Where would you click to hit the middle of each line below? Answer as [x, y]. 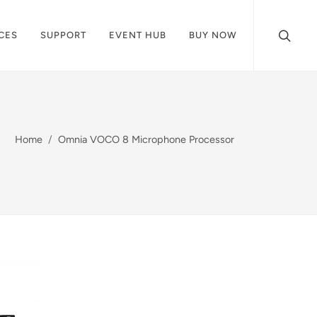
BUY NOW [213, 35]
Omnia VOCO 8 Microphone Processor [146, 139]
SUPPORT [63, 35]
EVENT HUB [138, 35]
